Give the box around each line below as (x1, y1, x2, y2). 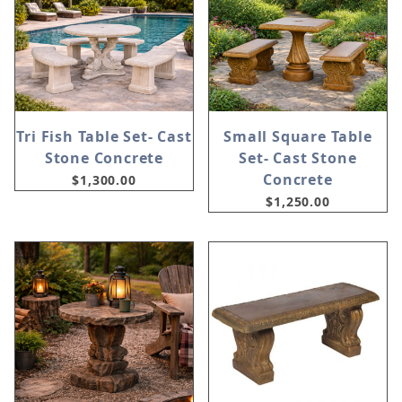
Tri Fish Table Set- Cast (16, 127, 192, 147)
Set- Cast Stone (239, 148, 357, 169)
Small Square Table (223, 127, 372, 147)
